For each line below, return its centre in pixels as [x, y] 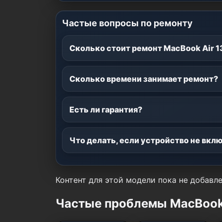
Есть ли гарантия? [106, 109]
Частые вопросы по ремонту [127, 23]
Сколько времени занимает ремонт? [144, 79]
